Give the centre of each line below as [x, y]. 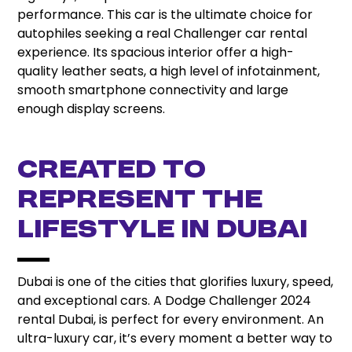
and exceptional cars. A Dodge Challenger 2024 [165, 300]
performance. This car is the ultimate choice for [165, 15]
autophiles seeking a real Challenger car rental [163, 34]
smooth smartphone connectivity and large [153, 90]
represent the [140, 201]
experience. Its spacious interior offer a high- [156, 53]
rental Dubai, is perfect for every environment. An [171, 319]
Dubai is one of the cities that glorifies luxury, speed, [176, 281]
